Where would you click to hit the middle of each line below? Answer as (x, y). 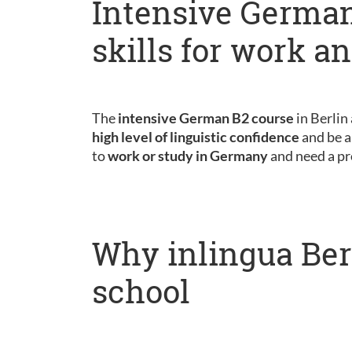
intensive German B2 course (206, 118)
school (141, 291)
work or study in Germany (188, 156)
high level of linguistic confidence (196, 137)
